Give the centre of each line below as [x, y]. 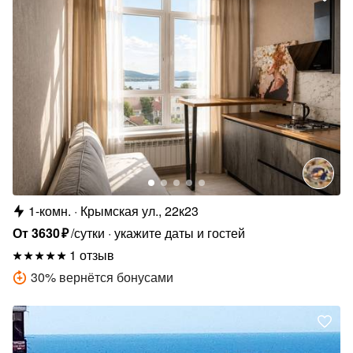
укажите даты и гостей [180, 233]
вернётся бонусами [116, 277]
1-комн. [50, 211]
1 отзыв [92, 255]
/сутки [88, 233]
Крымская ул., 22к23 [139, 211]
